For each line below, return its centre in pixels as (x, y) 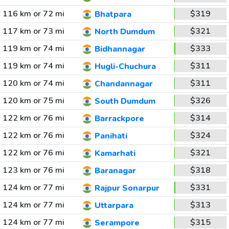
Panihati (111, 136)
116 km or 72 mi (33, 14)
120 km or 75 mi (33, 101)
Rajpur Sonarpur (127, 188)
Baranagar (115, 171)
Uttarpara (114, 206)
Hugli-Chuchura (125, 67)
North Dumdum (124, 32)
